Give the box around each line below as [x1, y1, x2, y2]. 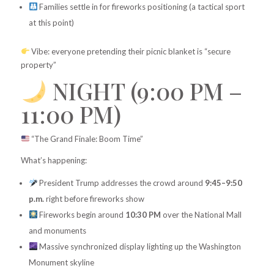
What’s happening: [20, 155, 87, 166]
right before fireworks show [43, 194, 144, 204]
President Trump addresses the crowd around [37, 178, 206, 188]
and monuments [28, 226, 86, 236]
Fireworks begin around [37, 210, 126, 220]
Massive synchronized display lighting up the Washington [37, 242, 242, 252]
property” [20, 59, 56, 70]
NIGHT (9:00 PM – [46, 75, 242, 107]
